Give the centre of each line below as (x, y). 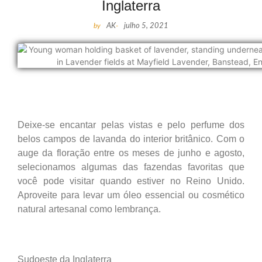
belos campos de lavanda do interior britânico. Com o (131, 139)
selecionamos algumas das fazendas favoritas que (131, 167)
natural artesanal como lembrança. (89, 209)
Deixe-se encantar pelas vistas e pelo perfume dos (131, 125)
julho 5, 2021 (146, 26)
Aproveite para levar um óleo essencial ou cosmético (131, 195)
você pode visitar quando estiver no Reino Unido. (131, 181)
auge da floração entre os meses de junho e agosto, (131, 153)
